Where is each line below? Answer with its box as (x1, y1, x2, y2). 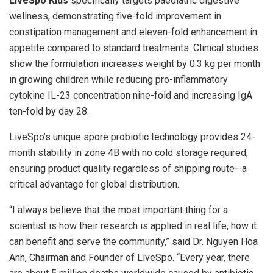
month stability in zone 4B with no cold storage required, (9, 146, 248, 158)
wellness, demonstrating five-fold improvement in (9, 10, 221, 22)
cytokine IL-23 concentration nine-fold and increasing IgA (9, 89, 252, 101)
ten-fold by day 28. (9, 105, 89, 117)
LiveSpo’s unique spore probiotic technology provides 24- (9, 130, 255, 143)
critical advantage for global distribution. (9, 178, 179, 190)
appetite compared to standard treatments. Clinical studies (9, 41, 258, 54)
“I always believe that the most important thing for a (9, 204, 228, 216)
